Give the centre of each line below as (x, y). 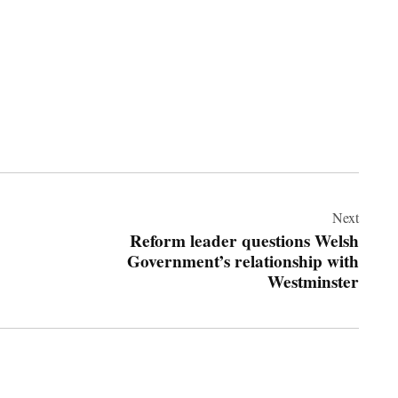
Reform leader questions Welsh (244, 241)
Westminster (313, 282)
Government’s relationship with (243, 262)
